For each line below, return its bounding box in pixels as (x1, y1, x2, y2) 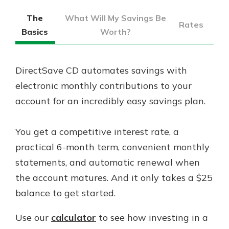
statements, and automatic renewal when (15, 156, 200, 168)
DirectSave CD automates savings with (15, 64, 187, 76)
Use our (15, 211, 51, 223)
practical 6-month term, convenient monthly (15, 141, 210, 153)
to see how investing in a (96, 211, 208, 223)
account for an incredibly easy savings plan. (15, 95, 205, 107)
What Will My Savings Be (64, 12, 166, 23)
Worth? (100, 26, 131, 37)
